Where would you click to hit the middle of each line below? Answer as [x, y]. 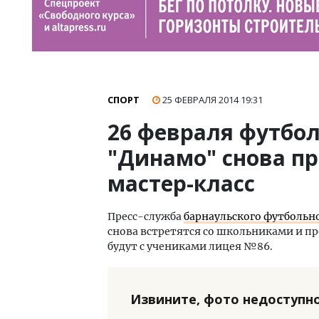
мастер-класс [181, 183]
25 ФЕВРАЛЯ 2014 [202, 100]
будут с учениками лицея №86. [190, 246]
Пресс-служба [146, 216]
